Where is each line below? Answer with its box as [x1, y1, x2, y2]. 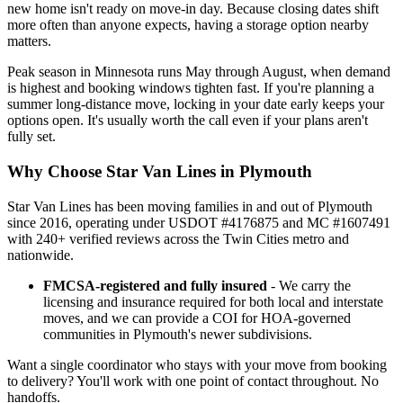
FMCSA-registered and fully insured [43, 277, 267, 293]
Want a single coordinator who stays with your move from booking [7, 356, 387, 372]
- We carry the [267, 277, 351, 293]
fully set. [7, 129, 56, 145]
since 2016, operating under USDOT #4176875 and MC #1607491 [7, 214, 390, 230]
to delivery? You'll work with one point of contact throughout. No [7, 372, 379, 389]
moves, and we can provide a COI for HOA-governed [43, 309, 351, 326]
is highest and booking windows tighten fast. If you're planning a [7, 80, 374, 96]
